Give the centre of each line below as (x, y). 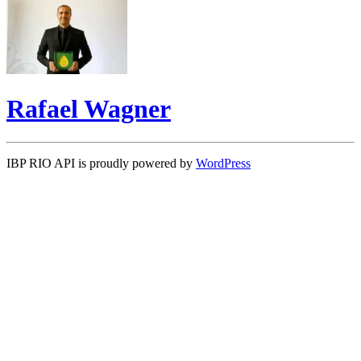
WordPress (223, 163)
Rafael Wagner (89, 109)
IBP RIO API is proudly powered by (101, 163)
